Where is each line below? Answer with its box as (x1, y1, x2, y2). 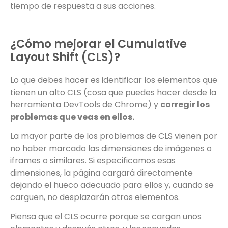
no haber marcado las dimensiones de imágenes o (10, 142, 212, 155)
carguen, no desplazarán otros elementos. (10, 191, 180, 204)
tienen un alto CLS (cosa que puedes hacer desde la (10, 86, 216, 98)
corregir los (160, 98, 210, 110)
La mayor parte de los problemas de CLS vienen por (10, 130, 217, 142)
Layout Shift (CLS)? (10, 49, 120, 65)
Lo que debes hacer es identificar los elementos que (10, 74, 217, 86)
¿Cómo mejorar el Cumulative (10, 36, 187, 52)
